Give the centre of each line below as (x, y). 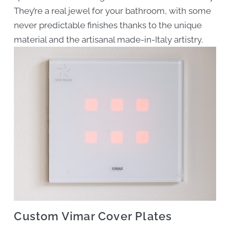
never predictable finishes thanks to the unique (108, 25)
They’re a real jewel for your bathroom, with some (113, 11)
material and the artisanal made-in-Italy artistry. (109, 40)
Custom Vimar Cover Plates (93, 216)
